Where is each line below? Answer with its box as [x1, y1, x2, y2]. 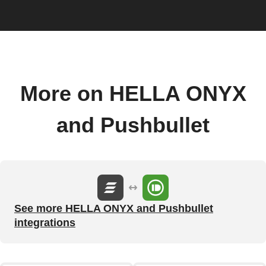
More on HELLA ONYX [20, 81, 246, 106]
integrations [14, 216, 75, 229]
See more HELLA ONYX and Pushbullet [14, 202, 213, 214]
